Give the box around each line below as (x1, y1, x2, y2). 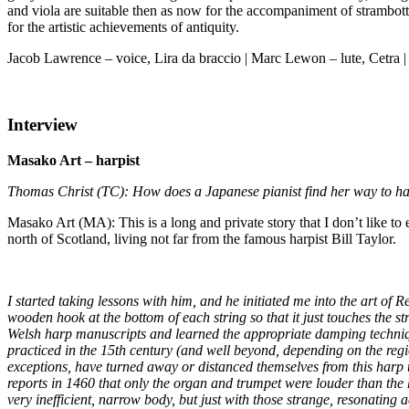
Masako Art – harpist (7, 152, 140, 168)
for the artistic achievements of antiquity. (7, 19, 239, 36)
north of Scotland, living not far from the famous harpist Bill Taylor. (7, 230, 396, 246)
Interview (7, 114, 78, 134)
